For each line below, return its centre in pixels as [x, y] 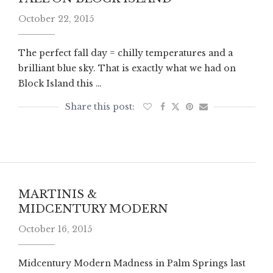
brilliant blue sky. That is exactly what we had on [127, 68]
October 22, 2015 [56, 19]
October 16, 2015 [55, 229]
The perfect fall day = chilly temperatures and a [125, 53]
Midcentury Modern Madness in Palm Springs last [132, 264]
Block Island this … [60, 83]
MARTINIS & [57, 195]
